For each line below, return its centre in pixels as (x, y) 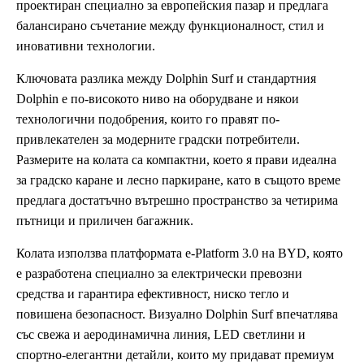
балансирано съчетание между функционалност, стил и (170, 25)
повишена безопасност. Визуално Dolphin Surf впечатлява (177, 314)
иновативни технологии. (86, 45)
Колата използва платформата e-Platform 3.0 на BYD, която (180, 253)
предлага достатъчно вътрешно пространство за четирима (177, 200)
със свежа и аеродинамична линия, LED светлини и (161, 334)
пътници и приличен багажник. (105, 220)
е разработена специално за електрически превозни (159, 273)
